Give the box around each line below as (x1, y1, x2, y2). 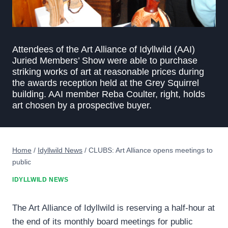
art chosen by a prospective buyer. (12, 100, 152, 110)
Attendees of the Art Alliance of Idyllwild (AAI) (12, 44, 195, 54)
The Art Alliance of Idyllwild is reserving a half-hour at (12, 203, 215, 213)
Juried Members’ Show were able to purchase (12, 55, 197, 66)
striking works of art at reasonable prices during (12, 66, 204, 77)
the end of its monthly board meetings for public (12, 217, 193, 227)
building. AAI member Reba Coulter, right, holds (12, 89, 205, 99)
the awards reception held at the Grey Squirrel (12, 77, 199, 88)
